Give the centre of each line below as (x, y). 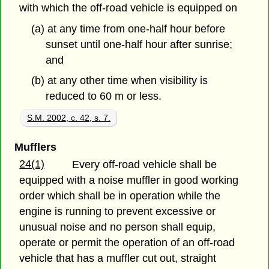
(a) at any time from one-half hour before (128, 29)
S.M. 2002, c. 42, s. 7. (69, 118)
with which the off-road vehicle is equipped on (128, 8)
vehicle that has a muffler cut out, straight (118, 258)
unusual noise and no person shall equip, (118, 227)
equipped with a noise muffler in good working (129, 180)
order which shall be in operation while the (120, 196)
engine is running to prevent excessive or (118, 212)
